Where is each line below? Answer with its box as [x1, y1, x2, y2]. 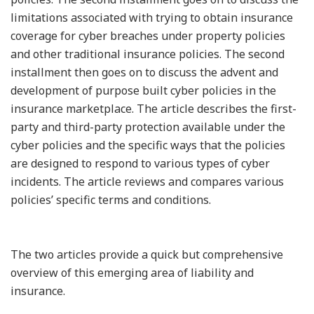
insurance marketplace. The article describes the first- [11, 100, 296, 116]
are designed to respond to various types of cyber [11, 155, 270, 171]
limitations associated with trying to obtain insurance [11, 9, 293, 25]
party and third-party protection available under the [11, 118, 285, 135]
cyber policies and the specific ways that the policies [11, 137, 285, 153]
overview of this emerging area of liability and [11, 265, 254, 281]
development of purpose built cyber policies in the [11, 82, 276, 98]
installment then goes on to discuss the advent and [11, 64, 278, 80]
